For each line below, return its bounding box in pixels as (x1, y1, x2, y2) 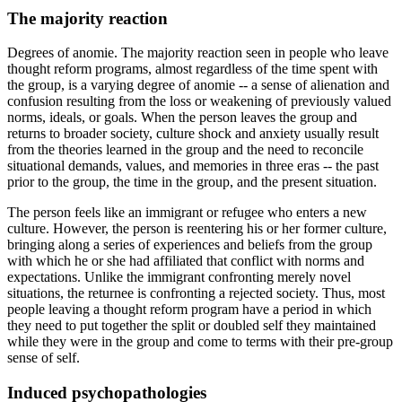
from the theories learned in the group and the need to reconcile (7, 142, 363, 158)
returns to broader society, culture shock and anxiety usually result (7, 126, 379, 142)
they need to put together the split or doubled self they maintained (7, 318, 376, 334)
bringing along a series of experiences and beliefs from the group (7, 237, 372, 253)
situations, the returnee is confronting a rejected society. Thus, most (7, 285, 385, 301)
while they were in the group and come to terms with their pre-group (7, 334, 393, 350)
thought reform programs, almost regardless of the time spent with (7, 61, 378, 77)
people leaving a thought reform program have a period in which (7, 301, 371, 318)
